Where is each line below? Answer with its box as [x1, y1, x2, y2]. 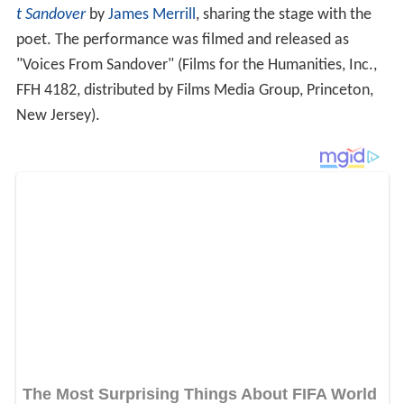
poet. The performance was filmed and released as [15, 31, 349, 49]
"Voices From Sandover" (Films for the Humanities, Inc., [15, 56, 377, 74]
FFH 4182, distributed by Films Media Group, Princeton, [15, 81, 373, 99]
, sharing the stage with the [195, 5, 372, 23]
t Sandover [15, 5, 86, 23]
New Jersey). [15, 106, 100, 124]
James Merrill [107, 5, 196, 23]
